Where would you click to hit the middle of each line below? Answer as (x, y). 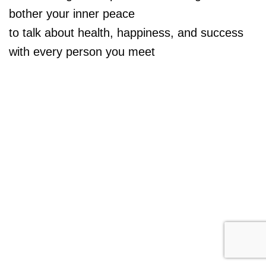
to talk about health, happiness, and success (126, 33)
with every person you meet (82, 52)
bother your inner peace (72, 14)
